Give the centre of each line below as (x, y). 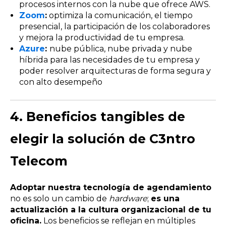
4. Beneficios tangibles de (98, 116)
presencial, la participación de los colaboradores (114, 26)
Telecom (39, 161)
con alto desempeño (61, 82)
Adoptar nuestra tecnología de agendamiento (111, 187)
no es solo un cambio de (60, 198)
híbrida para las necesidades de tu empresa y (109, 60)
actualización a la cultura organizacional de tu (111, 209)
